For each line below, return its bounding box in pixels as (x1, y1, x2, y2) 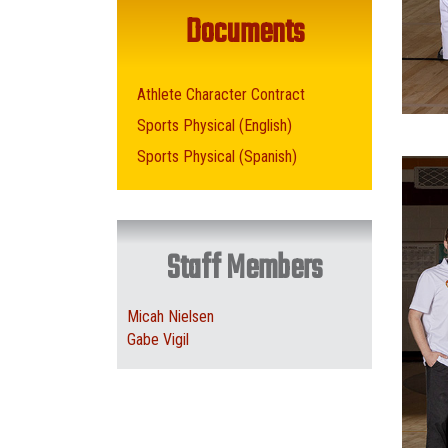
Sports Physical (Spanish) (137, 147, 297, 166)
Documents (185, 8, 304, 59)
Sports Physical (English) (137, 116, 292, 135)
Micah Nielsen (127, 307, 214, 326)
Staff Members (167, 244, 322, 295)
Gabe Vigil (127, 330, 189, 349)
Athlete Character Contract (137, 85, 305, 104)
